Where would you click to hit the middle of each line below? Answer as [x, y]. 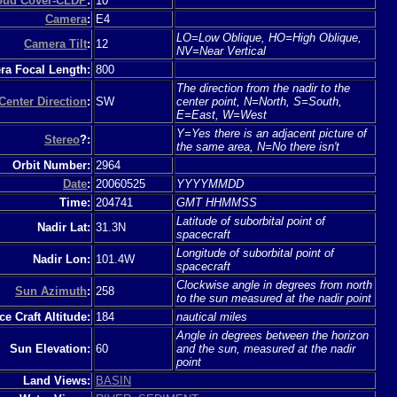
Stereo [62, 139]
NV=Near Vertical [221, 51]
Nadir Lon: [62, 259]
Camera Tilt [55, 43]
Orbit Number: [51, 165]
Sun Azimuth [51, 291]
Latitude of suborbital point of [251, 221]
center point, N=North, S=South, [259, 101]
